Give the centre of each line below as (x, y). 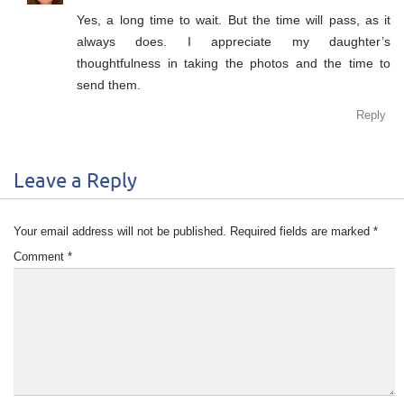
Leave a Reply (75, 181)
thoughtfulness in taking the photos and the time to (234, 63)
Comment (41, 256)
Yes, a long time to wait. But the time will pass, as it (234, 19)
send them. (109, 84)
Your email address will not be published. (120, 231)
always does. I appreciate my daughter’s (234, 41)
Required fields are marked (302, 231)
